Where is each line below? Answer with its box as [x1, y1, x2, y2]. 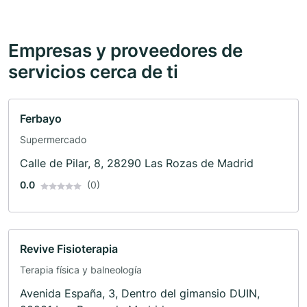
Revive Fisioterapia [20, 242, 118, 256]
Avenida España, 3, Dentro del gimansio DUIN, [20, 286, 260, 301]
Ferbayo [20, 112, 62, 126]
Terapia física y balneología [20, 264, 142, 276]
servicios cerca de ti [8, 60, 178, 83]
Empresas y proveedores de [8, 39, 243, 62]
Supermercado [20, 134, 86, 146]
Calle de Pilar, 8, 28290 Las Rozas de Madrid [20, 156, 254, 171]
